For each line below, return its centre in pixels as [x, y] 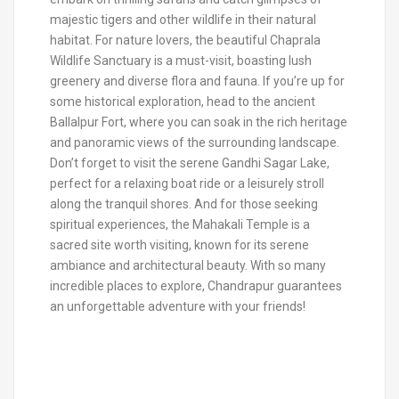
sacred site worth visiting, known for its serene [179, 244]
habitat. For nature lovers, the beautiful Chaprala [185, 40]
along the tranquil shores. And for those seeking [184, 204]
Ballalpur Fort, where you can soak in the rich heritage [199, 122]
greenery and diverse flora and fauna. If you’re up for [197, 81]
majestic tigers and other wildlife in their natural [183, 19]
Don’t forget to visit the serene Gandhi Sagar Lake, [190, 163]
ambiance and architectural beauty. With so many [188, 265]
